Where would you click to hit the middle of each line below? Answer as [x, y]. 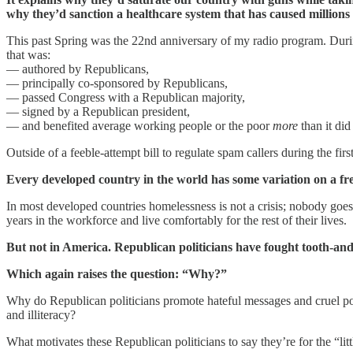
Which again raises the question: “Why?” [117, 274]
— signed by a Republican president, [98, 112]
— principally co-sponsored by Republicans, [117, 84]
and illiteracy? [41, 315]
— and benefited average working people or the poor [139, 126]
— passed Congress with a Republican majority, [126, 98]
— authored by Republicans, [78, 69]
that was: [28, 55]
